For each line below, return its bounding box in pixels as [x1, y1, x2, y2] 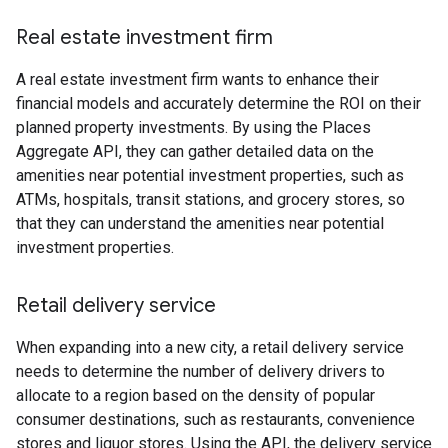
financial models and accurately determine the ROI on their [16, 94, 421, 114]
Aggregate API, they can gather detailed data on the [16, 142, 374, 162]
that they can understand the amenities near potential [16, 214, 384, 234]
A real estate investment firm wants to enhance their [16, 70, 379, 90]
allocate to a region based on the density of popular [16, 386, 375, 406]
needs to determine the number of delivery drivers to [16, 362, 385, 382]
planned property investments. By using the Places [16, 118, 371, 138]
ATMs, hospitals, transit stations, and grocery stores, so [16, 190, 405, 210]
